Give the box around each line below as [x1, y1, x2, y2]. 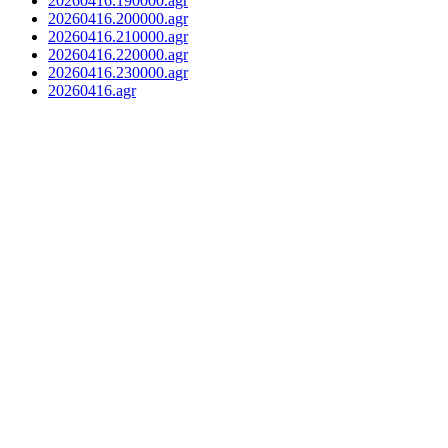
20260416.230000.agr [48, 63, 188, 81]
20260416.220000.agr [48, 45, 188, 63]
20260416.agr [48, 81, 136, 99]
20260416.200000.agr [48, 9, 188, 27]
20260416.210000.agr [48, 27, 188, 45]
